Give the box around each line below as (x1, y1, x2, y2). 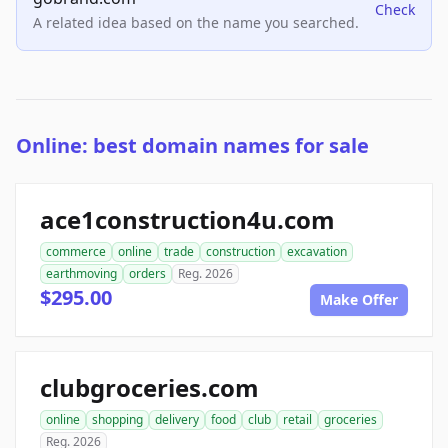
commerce (46, 243, 106, 261)
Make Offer (320, 290, 398, 310)
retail (283, 411, 312, 429)
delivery (155, 411, 199, 429)
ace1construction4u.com (40, 203, 335, 237)
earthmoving (46, 265, 117, 283)
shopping (92, 411, 143, 429)
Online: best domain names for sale (16, 132, 369, 160)
